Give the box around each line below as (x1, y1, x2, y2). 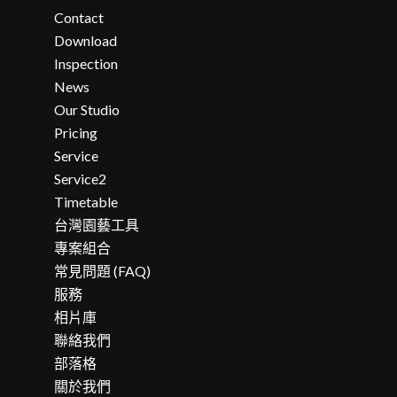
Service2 (54, 169, 107, 187)
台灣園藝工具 (54, 215, 140, 233)
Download (54, 31, 118, 49)
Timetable (54, 192, 119, 210)
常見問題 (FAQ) (54, 261, 152, 279)
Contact (54, 8, 105, 26)
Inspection (54, 54, 119, 72)
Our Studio (54, 100, 121, 118)
